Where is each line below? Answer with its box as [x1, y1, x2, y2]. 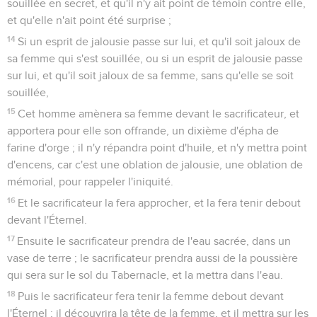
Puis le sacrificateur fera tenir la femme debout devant [18, 290, 284, 302]
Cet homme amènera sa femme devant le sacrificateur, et [18, 108, 300, 120]
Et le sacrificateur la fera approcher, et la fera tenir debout [18, 197, 301, 209]
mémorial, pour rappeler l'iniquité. [7, 175, 173, 188]
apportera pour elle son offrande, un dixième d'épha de [7, 125, 279, 137]
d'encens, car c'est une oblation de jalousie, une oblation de [7, 158, 303, 171]
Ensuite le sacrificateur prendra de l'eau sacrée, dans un [17, 235, 292, 247]
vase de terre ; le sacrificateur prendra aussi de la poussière [7, 252, 298, 264]
